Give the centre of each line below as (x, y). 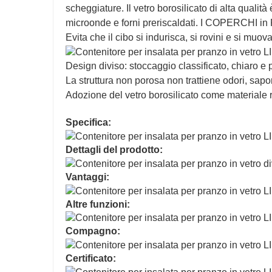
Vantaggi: (87, 177)
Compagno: (93, 231)
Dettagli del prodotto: (114, 150)
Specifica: (88, 123)
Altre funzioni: (98, 204)
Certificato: (91, 259)
